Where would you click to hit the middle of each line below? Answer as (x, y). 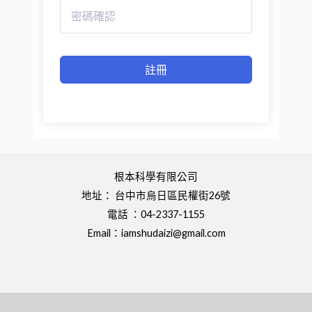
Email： (104, 233)
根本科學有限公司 (156, 177)
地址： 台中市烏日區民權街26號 (156, 196)
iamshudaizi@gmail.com (173, 233)
